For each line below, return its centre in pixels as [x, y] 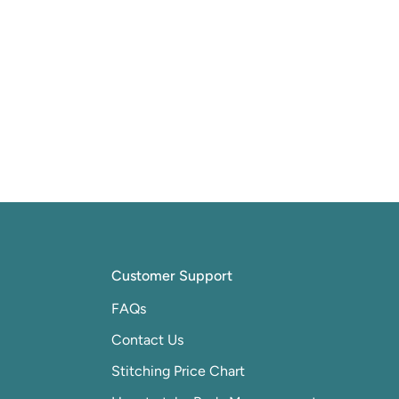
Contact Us [147, 340]
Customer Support [171, 276]
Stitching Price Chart [178, 371]
